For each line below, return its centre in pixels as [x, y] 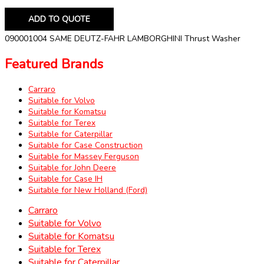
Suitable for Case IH [65, 179]
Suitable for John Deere [72, 167]
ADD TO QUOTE [59, 19]
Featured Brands [54, 64]
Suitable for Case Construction [85, 145]
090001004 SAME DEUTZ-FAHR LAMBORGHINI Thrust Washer [123, 39]
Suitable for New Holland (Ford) [88, 190]
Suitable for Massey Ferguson [84, 156]
